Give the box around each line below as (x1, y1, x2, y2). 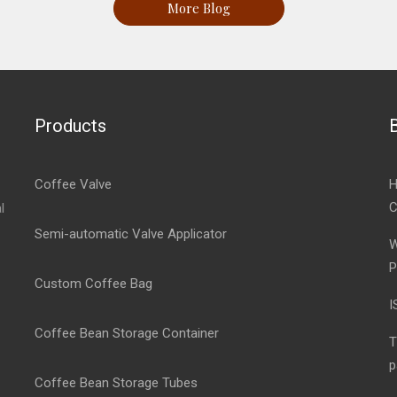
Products (35, 115, 106, 136)
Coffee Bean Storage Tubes (35, 375, 198, 391)
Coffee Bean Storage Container (35, 325, 219, 341)
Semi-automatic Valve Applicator (35, 226, 227, 242)
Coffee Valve (35, 176, 112, 192)
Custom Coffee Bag (35, 276, 152, 292)
